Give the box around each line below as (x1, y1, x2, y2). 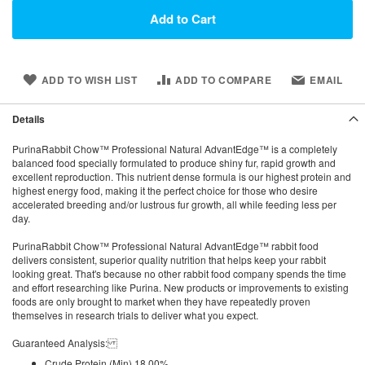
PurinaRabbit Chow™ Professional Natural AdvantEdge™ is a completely (12, 141, 337, 156)
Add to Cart (149, 10, 216, 28)
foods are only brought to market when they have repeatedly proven (12, 293, 310, 308)
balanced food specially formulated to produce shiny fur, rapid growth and (12, 155, 336, 169)
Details (12, 111, 45, 126)
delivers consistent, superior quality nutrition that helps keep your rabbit (12, 252, 326, 266)
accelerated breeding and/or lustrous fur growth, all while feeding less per (12, 196, 336, 211)
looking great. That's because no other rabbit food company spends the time (12, 266, 346, 280)
